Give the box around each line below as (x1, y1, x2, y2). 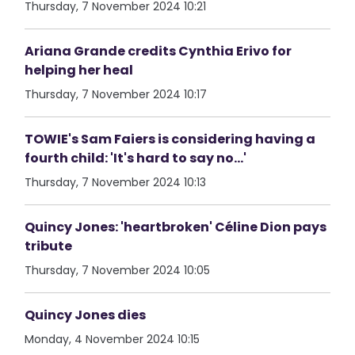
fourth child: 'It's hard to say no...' (25, 149, 247, 167)
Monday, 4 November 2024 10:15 (25, 331, 200, 347)
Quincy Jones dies (25, 306, 147, 324)
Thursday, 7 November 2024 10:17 (25, 86, 208, 102)
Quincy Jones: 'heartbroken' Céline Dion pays (25, 218, 327, 236)
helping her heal (25, 61, 134, 79)
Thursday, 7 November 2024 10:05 (25, 262, 211, 278)
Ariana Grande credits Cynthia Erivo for (25, 42, 292, 60)
